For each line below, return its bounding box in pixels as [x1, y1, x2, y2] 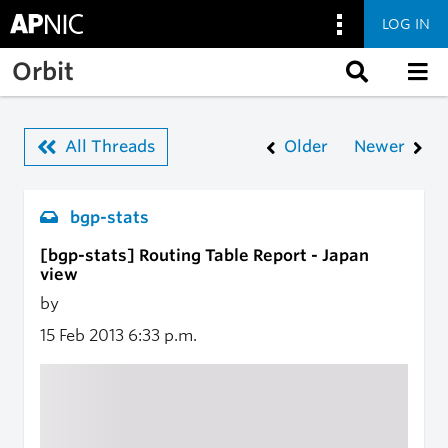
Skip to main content [14, 49, 172, 68]
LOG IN [382, 15, 430, 32]
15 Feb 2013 [40, 326, 128, 345]
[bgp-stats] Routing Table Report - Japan [40, 246, 369, 265]
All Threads [65, 137, 155, 156]
